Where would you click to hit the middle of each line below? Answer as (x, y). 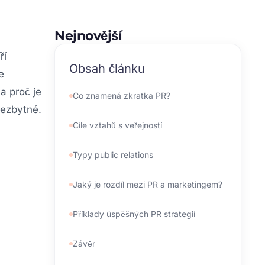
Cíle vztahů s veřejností (117, 125)
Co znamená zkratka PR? (122, 96)
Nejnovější (88, 36)
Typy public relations (113, 155)
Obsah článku (107, 69)
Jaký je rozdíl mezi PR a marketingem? (148, 185)
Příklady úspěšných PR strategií (134, 214)
